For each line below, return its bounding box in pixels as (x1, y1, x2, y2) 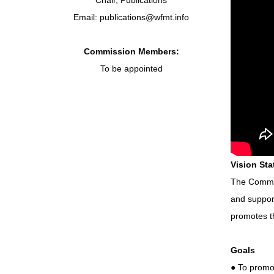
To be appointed (100, 64, 163, 73)
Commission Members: (83, 46, 179, 56)
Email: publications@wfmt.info (73, 12, 189, 22)
